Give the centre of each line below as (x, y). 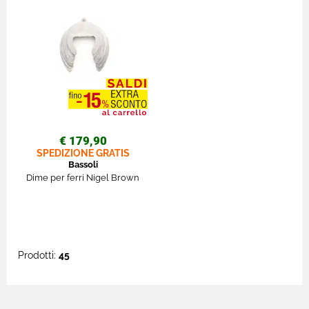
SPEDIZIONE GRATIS (83, 153)
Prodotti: (38, 255)
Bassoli (83, 164)
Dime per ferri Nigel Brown (83, 177)
